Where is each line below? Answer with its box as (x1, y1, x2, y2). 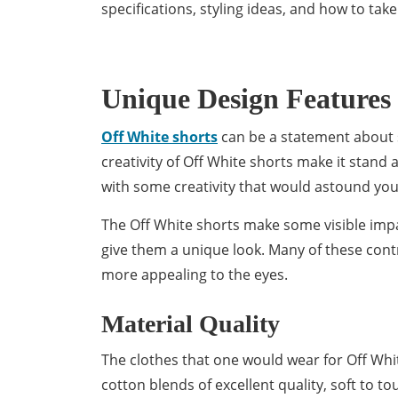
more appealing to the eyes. (101, 265, 291, 284)
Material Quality (101, 310, 280, 338)
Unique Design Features (101, 83, 391, 115)
